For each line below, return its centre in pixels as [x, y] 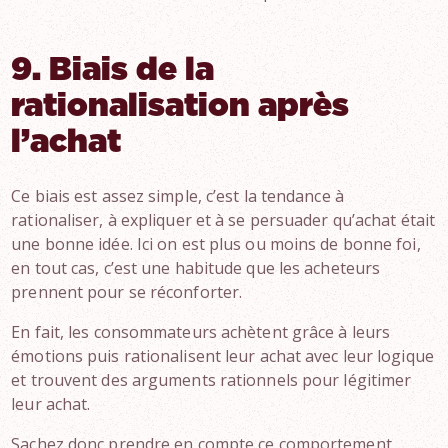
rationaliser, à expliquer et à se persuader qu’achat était [223, 220]
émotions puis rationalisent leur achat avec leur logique [222, 356]
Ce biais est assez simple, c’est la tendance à [177, 196]
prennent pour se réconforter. [127, 292]
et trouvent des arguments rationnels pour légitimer [211, 380]
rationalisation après [180, 106]
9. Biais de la [113, 70]
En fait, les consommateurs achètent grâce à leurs [201, 332]
